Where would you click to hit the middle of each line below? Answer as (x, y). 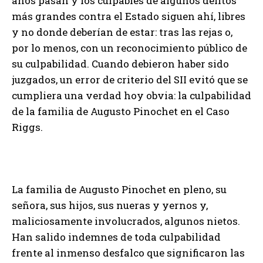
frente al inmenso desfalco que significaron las (128, 252)
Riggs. (27, 127)
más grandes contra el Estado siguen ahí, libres (129, 16)
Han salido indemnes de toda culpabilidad (116, 237)
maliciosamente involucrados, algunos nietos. (126, 221)
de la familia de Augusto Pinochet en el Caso (121, 111)
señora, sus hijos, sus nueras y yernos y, (110, 205)
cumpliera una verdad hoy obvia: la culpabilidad (131, 95)
